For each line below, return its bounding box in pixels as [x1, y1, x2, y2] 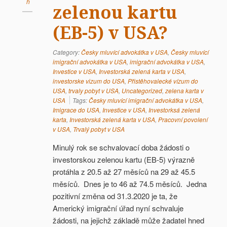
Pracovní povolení [158, 115, 208, 124]
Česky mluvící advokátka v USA [81, 48, 168, 56]
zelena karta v [165, 86, 204, 95]
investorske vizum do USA [53, 77, 125, 85]
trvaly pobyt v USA [68, 86, 119, 95]
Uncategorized [122, 86, 162, 95]
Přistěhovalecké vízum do [128, 77, 198, 85]
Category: [53, 48, 81, 56]
